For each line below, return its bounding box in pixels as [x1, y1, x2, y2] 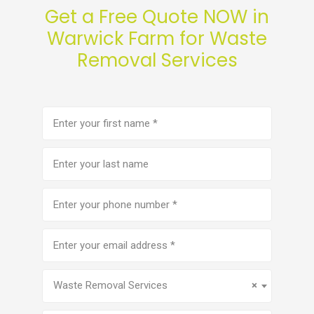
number [41, 207, 82, 220]
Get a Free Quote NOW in [45, 4, 269, 29]
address [41, 247, 85, 261]
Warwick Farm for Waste [47, 26, 267, 51]
